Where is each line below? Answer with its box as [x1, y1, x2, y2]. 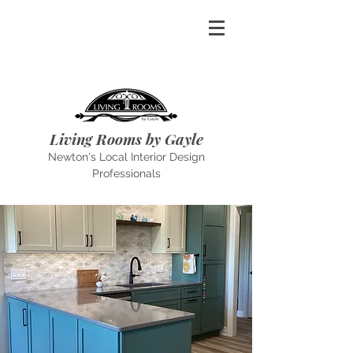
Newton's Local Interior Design [47, 150, 205, 163]
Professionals [91, 167, 161, 180]
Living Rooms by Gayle [49, 128, 203, 149]
